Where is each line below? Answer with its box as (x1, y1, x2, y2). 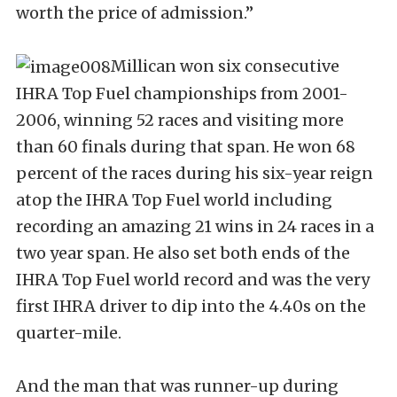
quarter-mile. (16, 323, 121, 343)
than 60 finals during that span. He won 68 (16, 136, 355, 157)
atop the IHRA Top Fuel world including (16, 190, 332, 210)
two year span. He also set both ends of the (16, 243, 350, 263)
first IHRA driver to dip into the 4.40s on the (16, 296, 366, 316)
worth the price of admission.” (16, 3, 253, 23)
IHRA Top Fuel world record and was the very (16, 269, 370, 290)
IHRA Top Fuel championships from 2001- (16, 83, 348, 104)
